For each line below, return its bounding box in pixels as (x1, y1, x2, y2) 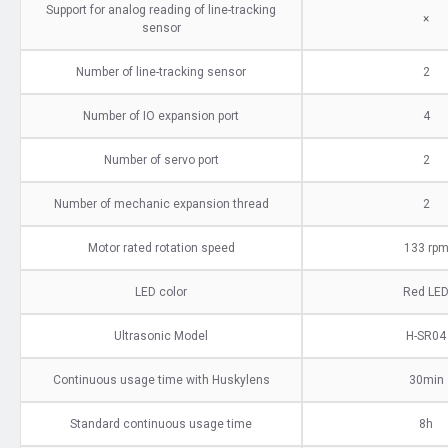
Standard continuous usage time (70, 416, 252, 431)
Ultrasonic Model (114, 328, 208, 343)
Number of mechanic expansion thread (53, 196, 269, 211)
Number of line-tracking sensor (76, 64, 246, 79)
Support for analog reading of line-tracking (46, 2, 276, 17)
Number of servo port (103, 152, 219, 167)
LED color (135, 284, 187, 299)
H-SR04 (406, 328, 446, 343)
